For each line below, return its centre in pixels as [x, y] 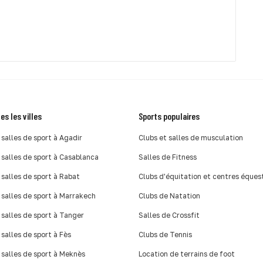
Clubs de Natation [169, 195]
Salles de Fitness [168, 157]
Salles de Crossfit [169, 215]
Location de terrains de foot [187, 254]
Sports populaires [169, 116]
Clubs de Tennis [165, 234]
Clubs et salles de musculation [191, 137]
